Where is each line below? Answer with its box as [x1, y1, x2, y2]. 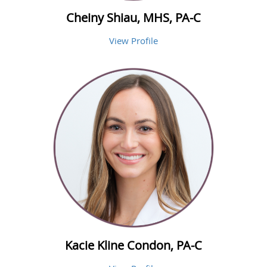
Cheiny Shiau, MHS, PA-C [66, 10, 201, 26]
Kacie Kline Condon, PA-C [65, 237, 202, 254]
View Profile [109, 35, 158, 47]
